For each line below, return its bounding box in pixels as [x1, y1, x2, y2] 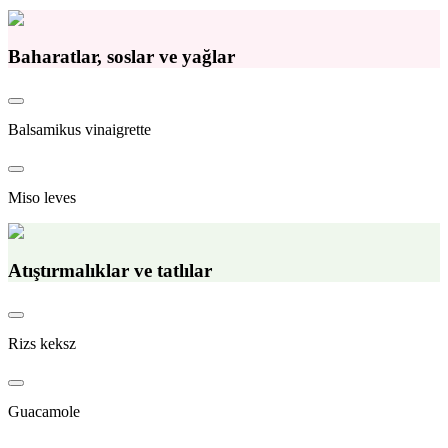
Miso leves [8, 189, 76, 207]
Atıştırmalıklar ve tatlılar [8, 259, 212, 281]
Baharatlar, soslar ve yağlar [8, 46, 235, 68]
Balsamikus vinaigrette [8, 121, 151, 139]
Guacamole [8, 402, 80, 420]
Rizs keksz [8, 334, 76, 352]
